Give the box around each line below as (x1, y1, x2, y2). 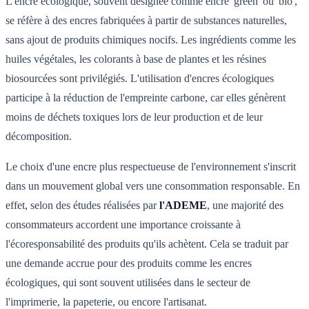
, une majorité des (207, 199, 283, 212)
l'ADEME (159, 199, 207, 212)
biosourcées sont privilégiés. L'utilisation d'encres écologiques (6, 72, 274, 85)
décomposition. (6, 130, 72, 143)
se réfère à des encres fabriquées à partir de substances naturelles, (6, 14, 287, 27)
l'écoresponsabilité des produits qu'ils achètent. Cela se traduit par (6, 238, 288, 250)
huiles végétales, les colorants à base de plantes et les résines (6, 53, 266, 66)
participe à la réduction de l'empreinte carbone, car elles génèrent (6, 92, 286, 104)
